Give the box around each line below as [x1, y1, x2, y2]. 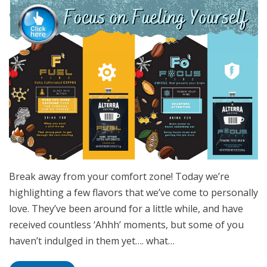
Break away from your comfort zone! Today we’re [9, 170, 229, 184]
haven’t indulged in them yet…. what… [9, 234, 175, 248]
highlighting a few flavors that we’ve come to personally [9, 186, 258, 200]
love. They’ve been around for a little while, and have [9, 202, 243, 216]
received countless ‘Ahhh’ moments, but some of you [9, 218, 244, 232]
